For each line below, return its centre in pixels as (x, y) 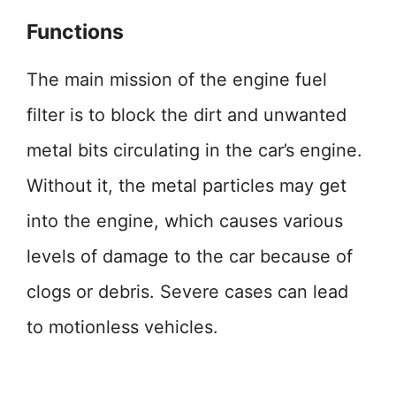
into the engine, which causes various (185, 221)
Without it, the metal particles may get (187, 186)
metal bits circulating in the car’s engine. (194, 150)
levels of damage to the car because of (190, 256)
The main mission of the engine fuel (177, 80)
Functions (75, 32)
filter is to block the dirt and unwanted (187, 115)
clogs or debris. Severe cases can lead (187, 292)
